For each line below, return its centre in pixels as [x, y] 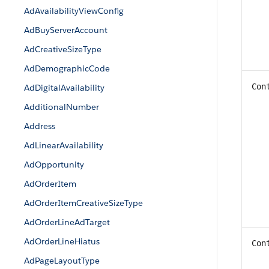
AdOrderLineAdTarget [67, 222]
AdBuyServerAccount [66, 30]
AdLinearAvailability [64, 145]
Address [40, 126]
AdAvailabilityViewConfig [74, 11]
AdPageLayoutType [62, 261]
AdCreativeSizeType [63, 49]
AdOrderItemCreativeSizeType [83, 203]
